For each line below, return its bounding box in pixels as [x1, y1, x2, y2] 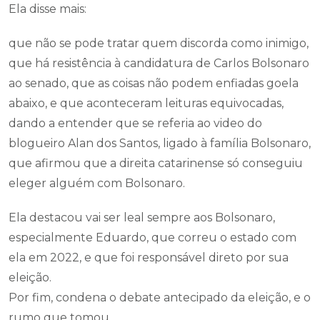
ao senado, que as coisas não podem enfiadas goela [9, 76, 299, 90]
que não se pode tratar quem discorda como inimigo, [9, 36, 309, 50]
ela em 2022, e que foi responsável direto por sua [9, 251, 289, 264]
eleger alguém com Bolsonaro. [9, 176, 185, 190]
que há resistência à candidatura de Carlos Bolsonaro [9, 56, 309, 70]
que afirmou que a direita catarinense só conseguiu [9, 156, 303, 170]
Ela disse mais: [9, 2, 89, 16]
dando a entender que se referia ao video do [9, 116, 262, 130]
